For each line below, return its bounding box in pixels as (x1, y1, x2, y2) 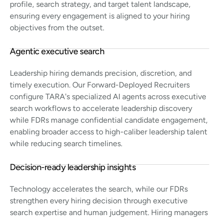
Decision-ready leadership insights (10, 161, 135, 173)
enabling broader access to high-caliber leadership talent (10, 127, 207, 136)
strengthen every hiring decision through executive (10, 196, 188, 205)
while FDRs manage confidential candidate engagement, (10, 115, 208, 125)
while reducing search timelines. (10, 138, 122, 148)
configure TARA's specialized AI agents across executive (10, 91, 206, 101)
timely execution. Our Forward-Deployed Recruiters (10, 80, 190, 89)
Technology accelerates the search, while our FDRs (10, 184, 188, 194)
